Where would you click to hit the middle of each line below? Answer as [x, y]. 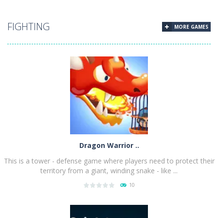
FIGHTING [28, 26]
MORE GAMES [191, 27]
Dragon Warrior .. [109, 145]
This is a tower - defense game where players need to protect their [109, 161]
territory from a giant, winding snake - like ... [109, 170]
